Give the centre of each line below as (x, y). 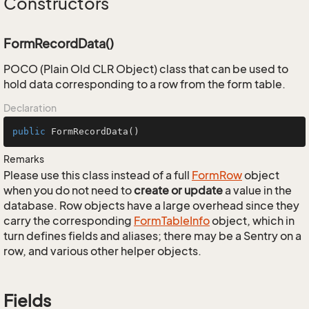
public (29, 131)
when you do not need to (69, 190)
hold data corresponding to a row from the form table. (144, 84)
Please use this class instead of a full (98, 175)
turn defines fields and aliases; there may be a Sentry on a (152, 236)
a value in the (257, 190)
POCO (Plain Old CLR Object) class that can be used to (146, 69)
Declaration (30, 108)
